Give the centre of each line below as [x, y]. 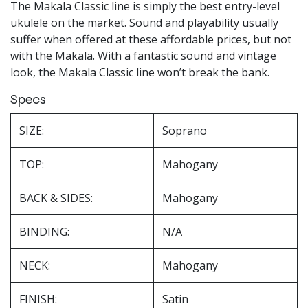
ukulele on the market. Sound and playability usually [144, 22]
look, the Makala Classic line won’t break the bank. [140, 72]
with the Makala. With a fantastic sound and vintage [143, 55]
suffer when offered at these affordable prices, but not [151, 39]
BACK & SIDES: [56, 198]
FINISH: [38, 299]
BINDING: [44, 231]
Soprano [185, 130]
